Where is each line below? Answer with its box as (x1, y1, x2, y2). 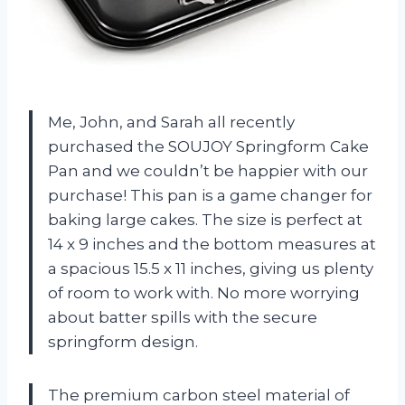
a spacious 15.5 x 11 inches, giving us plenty (48, 259, 373, 278)
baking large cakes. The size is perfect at (48, 210, 363, 229)
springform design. (48, 332, 198, 351)
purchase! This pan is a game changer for (48, 185, 372, 204)
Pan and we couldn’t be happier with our (48, 161, 368, 180)
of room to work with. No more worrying (48, 283, 360, 302)
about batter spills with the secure (48, 307, 317, 326)
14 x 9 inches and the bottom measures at (48, 234, 376, 253)
